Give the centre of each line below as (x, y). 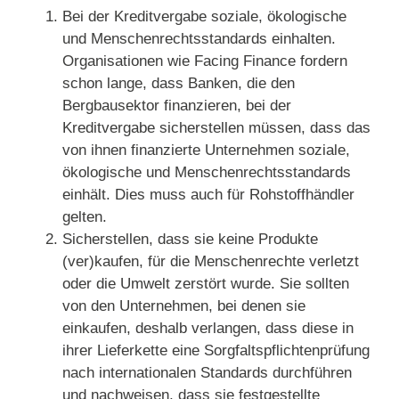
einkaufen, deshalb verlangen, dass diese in (208, 329)
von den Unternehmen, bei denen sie (184, 306)
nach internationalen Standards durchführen (207, 373)
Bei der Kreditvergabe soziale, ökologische (204, 17)
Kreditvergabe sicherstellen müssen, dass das (216, 128)
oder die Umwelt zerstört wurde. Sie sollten (206, 284)
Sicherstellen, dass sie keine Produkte (190, 240)
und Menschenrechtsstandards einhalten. (199, 39)
